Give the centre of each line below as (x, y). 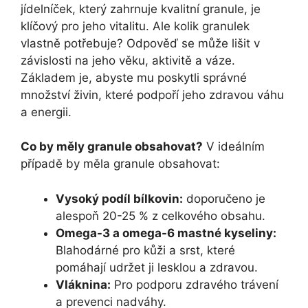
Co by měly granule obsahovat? (112, 147)
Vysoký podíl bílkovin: (119, 198)
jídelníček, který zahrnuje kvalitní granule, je (141, 9)
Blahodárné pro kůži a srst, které (145, 250)
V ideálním (234, 147)
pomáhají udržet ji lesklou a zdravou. (157, 267)
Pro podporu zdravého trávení (195, 284)
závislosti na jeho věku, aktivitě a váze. (128, 60)
